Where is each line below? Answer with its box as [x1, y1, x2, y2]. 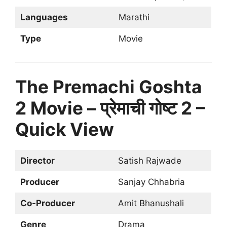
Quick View [15, 118, 114, 140]
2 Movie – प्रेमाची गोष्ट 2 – [15, 97, 205, 119]
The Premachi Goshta [15, 75, 202, 97]
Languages [20, 12, 68, 22]
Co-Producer [20, 198, 75, 208]
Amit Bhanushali [118, 198, 184, 208]
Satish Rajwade [118, 155, 181, 166]
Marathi [118, 12, 149, 22]
